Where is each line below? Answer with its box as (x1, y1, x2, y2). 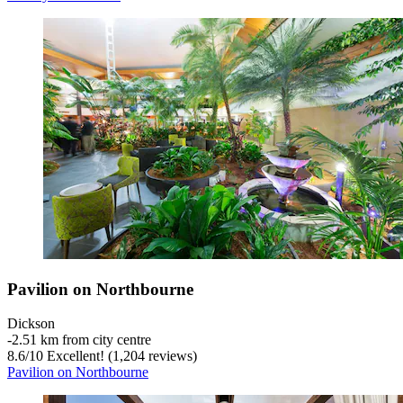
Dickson (7, 316, 55, 332)
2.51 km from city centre (12, 332, 151, 348)
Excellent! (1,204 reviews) (43, 348, 197, 364)
